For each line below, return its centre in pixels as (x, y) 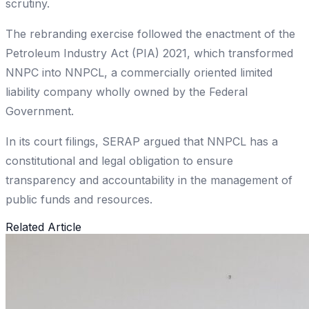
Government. (40, 111)
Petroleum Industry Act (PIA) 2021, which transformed (149, 53)
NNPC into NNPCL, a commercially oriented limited (139, 73)
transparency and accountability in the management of (149, 180)
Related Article (43, 227)
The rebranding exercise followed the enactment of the (150, 34)
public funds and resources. (79, 200)
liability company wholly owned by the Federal (127, 92)
